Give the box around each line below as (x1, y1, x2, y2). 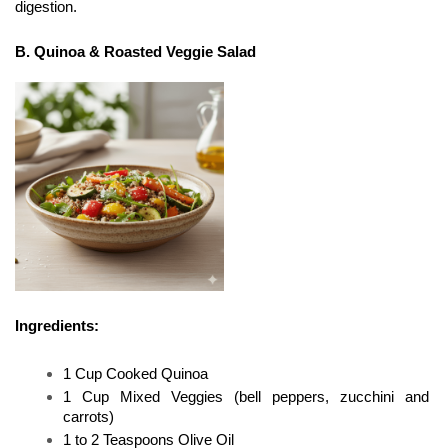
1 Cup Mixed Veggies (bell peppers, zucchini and (63, 388, 429, 405)
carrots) (63, 408, 114, 425)
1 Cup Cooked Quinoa (63, 365, 208, 382)
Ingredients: (15, 317, 99, 334)
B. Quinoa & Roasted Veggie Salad (15, 43, 256, 60)
